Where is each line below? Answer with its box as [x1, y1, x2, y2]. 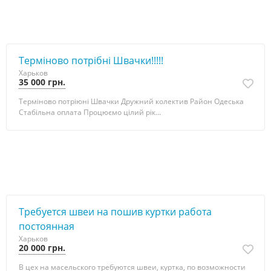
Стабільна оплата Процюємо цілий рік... [19, 107, 161, 117]
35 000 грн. [19, 76, 65, 88]
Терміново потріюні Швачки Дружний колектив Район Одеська [19, 96, 244, 106]
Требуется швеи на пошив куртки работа [19, 205, 212, 218]
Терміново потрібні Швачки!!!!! [19, 54, 163, 67]
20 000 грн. [19, 242, 65, 253]
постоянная [19, 220, 74, 233]
